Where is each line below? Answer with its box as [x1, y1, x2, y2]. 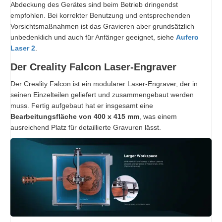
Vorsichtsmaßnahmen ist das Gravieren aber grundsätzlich [10, 22, 194, 30]
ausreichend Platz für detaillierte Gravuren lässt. [10, 123, 161, 131]
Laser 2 [10, 44, 35, 52]
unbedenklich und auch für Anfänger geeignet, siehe [10, 33, 176, 41]
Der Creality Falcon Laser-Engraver [10, 61, 176, 72]
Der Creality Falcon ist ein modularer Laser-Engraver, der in [10, 79, 198, 88]
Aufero [176, 33, 199, 41]
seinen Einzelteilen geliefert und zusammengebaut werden [10, 90, 194, 99]
